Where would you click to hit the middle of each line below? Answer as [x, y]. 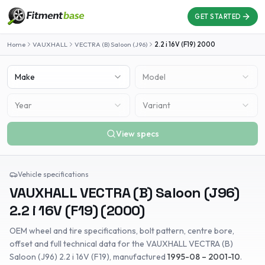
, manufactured [138, 257]
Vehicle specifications [53, 174]
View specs [137, 134]
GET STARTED [218, 17]
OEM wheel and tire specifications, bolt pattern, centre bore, [122, 231]
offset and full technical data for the [78, 244]
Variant [156, 105]
